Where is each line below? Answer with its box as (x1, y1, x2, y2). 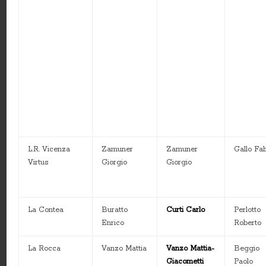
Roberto (234, 218, 262, 228)
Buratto (102, 205, 128, 215)
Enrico (102, 218, 125, 228)
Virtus (28, 158, 49, 167)
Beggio (234, 244, 260, 254)
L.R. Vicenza (28, 145, 71, 154)
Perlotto (234, 205, 261, 215)
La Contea (28, 205, 64, 215)
